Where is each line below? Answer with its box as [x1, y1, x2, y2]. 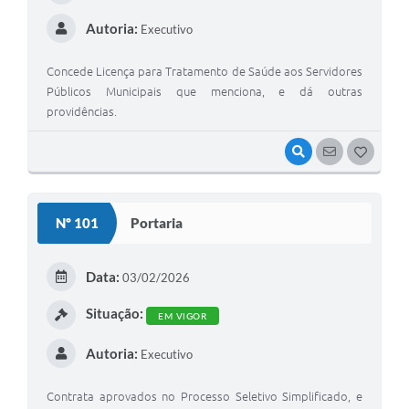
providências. [47, 104, 117, 118]
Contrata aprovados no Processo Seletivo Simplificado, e [47, 389, 362, 403]
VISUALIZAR [312, 145, 371, 157]
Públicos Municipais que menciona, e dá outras [47, 84, 362, 98]
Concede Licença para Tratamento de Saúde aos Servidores [47, 64, 362, 78]
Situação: [85, 304, 143, 321]
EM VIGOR [158, 309, 206, 321]
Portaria [131, 215, 183, 232]
